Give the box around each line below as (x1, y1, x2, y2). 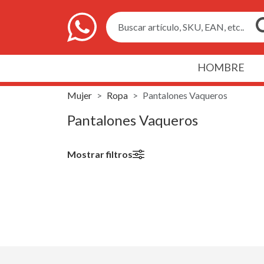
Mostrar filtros (67, 148, 133, 160)
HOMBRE (197, 60, 245, 74)
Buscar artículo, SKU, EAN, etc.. (118, 21, 244, 33)
